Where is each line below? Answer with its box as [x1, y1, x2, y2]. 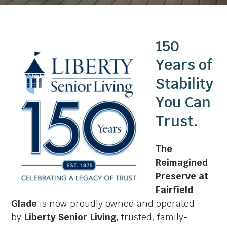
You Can [156, 92, 211, 111]
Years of [156, 55, 213, 74]
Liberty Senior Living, [24, 211, 122, 223]
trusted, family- [121, 211, 188, 223]
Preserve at [156, 170, 209, 182]
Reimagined [156, 156, 208, 168]
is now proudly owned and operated [37, 197, 195, 209]
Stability [156, 73, 214, 93]
